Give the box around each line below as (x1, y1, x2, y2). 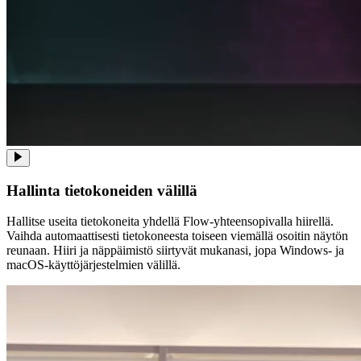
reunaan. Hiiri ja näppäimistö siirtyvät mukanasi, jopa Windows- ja (6, 243, 344, 258)
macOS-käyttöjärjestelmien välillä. (6, 258, 180, 272)
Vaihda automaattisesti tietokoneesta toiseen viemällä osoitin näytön (6, 229, 348, 243)
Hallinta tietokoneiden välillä (6, 181, 197, 199)
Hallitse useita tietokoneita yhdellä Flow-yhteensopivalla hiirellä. (6, 214, 334, 229)
